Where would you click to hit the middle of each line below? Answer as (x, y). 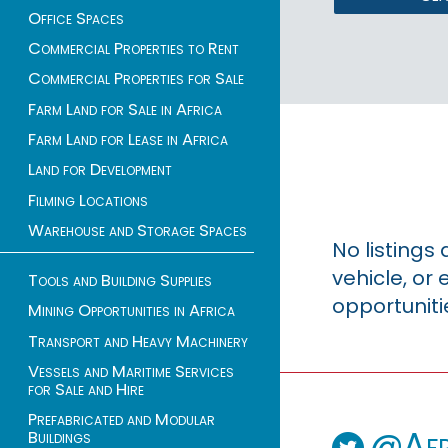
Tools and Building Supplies (120, 280)
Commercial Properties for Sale (136, 79)
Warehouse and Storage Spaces (137, 231)
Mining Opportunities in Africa (131, 311)
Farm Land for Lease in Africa (128, 140)
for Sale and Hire (86, 389)
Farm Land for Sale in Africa (125, 109)
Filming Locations (88, 200)
